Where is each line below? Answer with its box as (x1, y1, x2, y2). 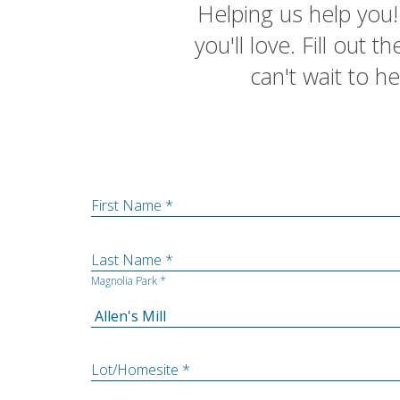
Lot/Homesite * (91, 360, 190, 380)
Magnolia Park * (91, 273, 166, 289)
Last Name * (91, 250, 173, 271)
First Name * (91, 196, 173, 216)
